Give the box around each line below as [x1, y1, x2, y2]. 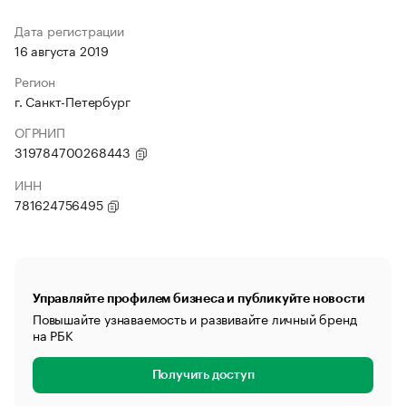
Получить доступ [151, 369, 255, 382]
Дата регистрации [14, 20, 124, 40]
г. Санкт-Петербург [14, 91, 130, 111]
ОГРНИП [14, 121, 65, 141]
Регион [14, 71, 55, 91]
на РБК [33, 324, 73, 344]
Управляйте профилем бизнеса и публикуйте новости [33, 292, 365, 304]
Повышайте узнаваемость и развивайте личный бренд [33, 308, 357, 328]
